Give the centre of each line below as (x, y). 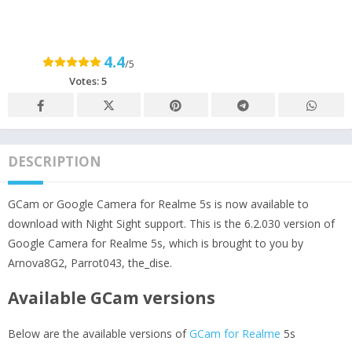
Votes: (85, 81)
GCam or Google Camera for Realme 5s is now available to (158, 203)
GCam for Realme (235, 333)
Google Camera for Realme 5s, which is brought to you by (156, 243)
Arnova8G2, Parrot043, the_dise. (90, 262)
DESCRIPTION (55, 161)
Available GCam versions (112, 297)
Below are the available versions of (99, 333)
